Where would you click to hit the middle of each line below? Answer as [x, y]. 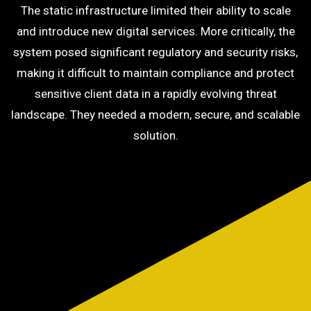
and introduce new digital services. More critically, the [155, 31]
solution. [155, 135]
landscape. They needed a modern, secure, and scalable [155, 115]
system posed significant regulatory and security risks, [155, 52]
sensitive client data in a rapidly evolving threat [155, 94]
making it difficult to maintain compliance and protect [155, 73]
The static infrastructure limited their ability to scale [155, 10]
